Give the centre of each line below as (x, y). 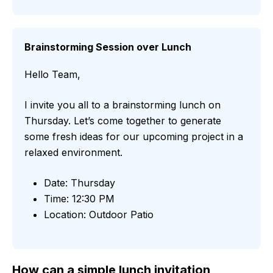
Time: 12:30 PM (79, 199)
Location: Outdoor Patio (99, 215)
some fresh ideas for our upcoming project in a (134, 137)
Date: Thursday (80, 183)
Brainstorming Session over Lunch (108, 47)
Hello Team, (52, 75)
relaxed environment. (73, 153)
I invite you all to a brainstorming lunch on (122, 105)
